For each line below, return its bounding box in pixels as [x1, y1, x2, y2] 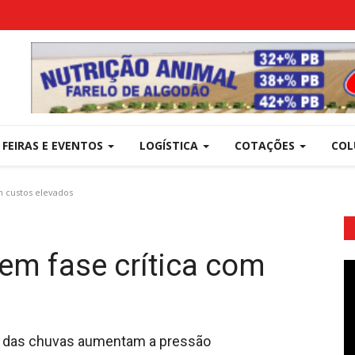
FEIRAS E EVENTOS [2, 138, 106, 153]
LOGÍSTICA [139, 138, 201, 153]
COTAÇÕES [235, 138, 298, 153]
